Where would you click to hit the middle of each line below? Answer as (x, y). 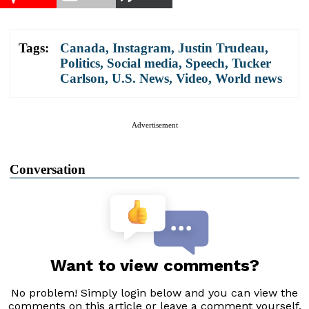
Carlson (82, 79)
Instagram (142, 48)
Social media (143, 63)
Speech (205, 63)
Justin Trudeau (221, 48)
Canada (83, 48)
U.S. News (140, 79)
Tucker (251, 63)
